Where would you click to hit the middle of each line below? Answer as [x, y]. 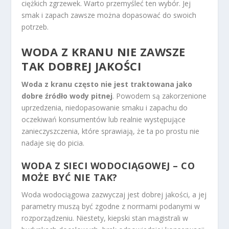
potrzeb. [35, 27]
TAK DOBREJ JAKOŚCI [82, 66]
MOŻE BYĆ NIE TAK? [70, 178]
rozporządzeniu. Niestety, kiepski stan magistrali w [105, 218]
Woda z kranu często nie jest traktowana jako [107, 84]
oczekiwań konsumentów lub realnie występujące [104, 119]
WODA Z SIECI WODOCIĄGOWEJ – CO [108, 166]
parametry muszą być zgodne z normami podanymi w [111, 207]
